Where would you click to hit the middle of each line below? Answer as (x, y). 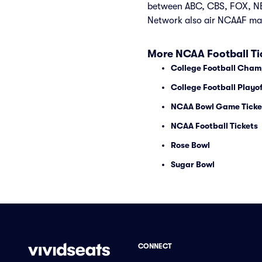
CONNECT (155, 246)
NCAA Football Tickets (214, 126)
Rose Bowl (190, 145)
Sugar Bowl (193, 164)
